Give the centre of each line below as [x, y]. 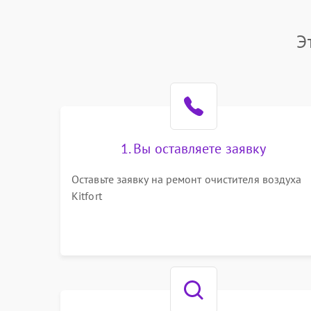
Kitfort [87, 196]
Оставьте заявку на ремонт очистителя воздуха [187, 179]
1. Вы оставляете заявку [194, 149]
